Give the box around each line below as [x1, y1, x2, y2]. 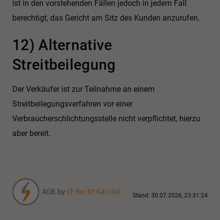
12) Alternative [12, 36, 112, 54]
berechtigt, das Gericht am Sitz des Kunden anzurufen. [12, 13, 200, 23]
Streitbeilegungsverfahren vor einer [12, 99, 133, 109]
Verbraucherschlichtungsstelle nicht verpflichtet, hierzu [12, 114, 200, 124]
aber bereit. [12, 129, 51, 138]
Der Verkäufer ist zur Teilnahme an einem [12, 84, 155, 94]
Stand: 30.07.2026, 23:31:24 [133, 192, 208, 199]
